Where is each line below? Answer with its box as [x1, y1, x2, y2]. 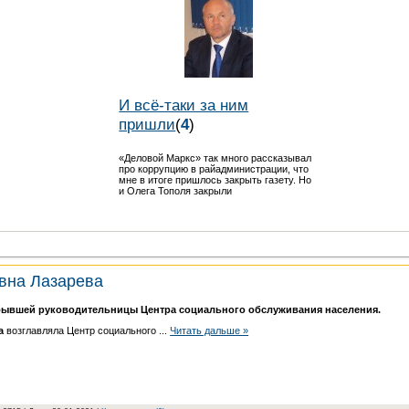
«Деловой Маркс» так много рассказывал [119, 152, 312, 163]
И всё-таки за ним [119, 95, 249, 114]
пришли [119, 114, 176, 133]
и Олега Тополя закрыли [119, 184, 233, 196]
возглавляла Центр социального [4, 324, 160, 336]
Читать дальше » [170, 324, 249, 336]
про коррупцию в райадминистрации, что [119, 163, 309, 174]
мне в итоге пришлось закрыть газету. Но [119, 173, 312, 185]
